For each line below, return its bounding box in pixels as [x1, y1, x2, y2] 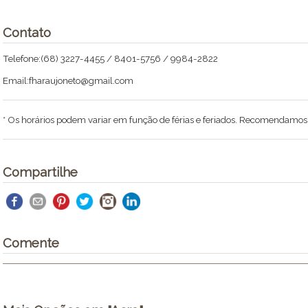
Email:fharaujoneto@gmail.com [3, 75, 133, 86]
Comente [3, 235, 59, 250]
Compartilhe [3, 164, 78, 179]
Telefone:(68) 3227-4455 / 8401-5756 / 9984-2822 [3, 53, 218, 64]
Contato [3, 25, 51, 40]
